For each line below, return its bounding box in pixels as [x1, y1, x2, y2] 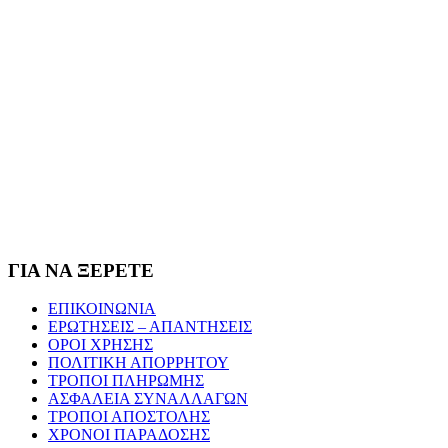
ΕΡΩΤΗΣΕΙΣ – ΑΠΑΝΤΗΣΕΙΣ [48, 318, 252, 336]
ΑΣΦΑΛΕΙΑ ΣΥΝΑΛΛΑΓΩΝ [48, 390, 248, 408]
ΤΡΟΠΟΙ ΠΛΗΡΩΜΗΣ [48, 372, 204, 390]
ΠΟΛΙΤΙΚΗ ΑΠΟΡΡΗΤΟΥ [48, 354, 229, 372]
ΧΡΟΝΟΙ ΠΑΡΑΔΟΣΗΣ [48, 426, 210, 444]
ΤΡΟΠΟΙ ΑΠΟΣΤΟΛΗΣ [48, 408, 210, 426]
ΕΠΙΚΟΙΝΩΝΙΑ [48, 300, 156, 318]
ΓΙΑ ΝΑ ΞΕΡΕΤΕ [8, 259, 154, 281]
